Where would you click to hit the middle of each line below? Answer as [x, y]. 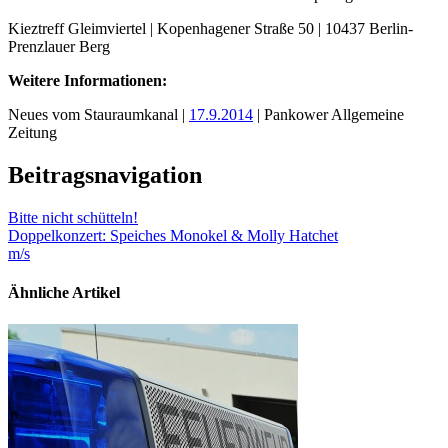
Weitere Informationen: [87, 81]
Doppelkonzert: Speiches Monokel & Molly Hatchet [173, 236]
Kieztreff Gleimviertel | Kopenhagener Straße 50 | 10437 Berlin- [210, 29]
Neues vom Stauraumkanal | [98, 115]
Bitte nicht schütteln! [73, 218]
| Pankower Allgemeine [328, 115]
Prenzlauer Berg [59, 47]
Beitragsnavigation [105, 175]
